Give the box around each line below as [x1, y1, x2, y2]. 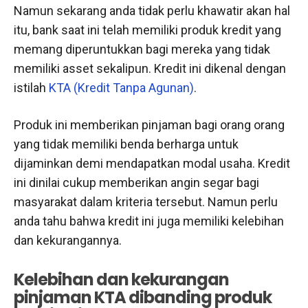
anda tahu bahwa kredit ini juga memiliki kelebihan [14, 213, 284, 228]
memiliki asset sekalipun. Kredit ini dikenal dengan [14, 60, 286, 76]
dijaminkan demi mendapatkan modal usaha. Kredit [14, 155, 290, 170]
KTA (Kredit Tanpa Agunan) [49, 80, 194, 95]
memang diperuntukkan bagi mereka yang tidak [14, 41, 270, 56]
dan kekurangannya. [14, 232, 122, 247]
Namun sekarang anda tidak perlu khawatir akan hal [14, 3, 290, 18]
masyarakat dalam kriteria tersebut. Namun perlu [14, 194, 278, 209]
